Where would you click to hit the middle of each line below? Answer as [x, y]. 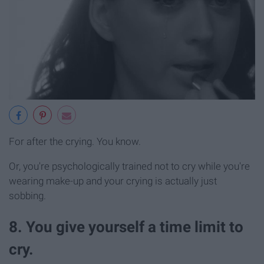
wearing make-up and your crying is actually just [113, 181]
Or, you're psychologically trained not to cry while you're [129, 166]
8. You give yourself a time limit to [126, 227]
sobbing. [27, 196]
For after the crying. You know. [75, 142]
